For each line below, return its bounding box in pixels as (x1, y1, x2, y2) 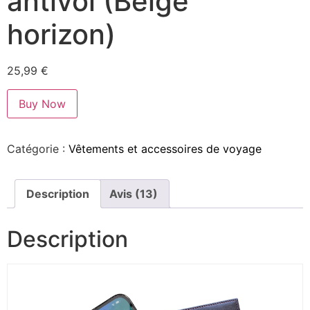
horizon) (7, 17, 116, 52)
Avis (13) (109, 186, 158, 201)
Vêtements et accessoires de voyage (69, 141, 262, 156)
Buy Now (19, 96, 66, 111)
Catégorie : (7, 141, 69, 156)
